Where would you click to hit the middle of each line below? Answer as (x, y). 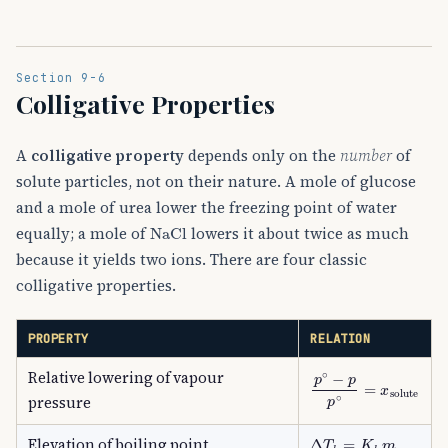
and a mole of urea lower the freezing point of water (206, 208)
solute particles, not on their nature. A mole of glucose (216, 182)
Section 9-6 (61, 78)
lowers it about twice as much (297, 234)
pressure (60, 403)
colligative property (107, 156)
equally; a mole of (83, 234)
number (366, 156)
